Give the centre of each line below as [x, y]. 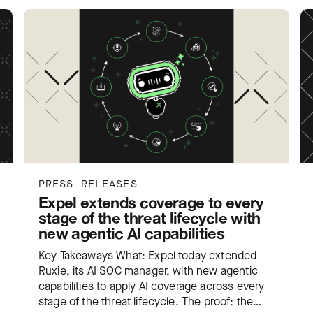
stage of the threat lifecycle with [150, 218]
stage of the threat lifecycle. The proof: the [146, 301]
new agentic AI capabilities [132, 233]
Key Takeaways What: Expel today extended [148, 255]
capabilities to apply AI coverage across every [152, 286]
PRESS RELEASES [88, 184]
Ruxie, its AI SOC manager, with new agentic [148, 271]
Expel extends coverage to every [151, 202]
